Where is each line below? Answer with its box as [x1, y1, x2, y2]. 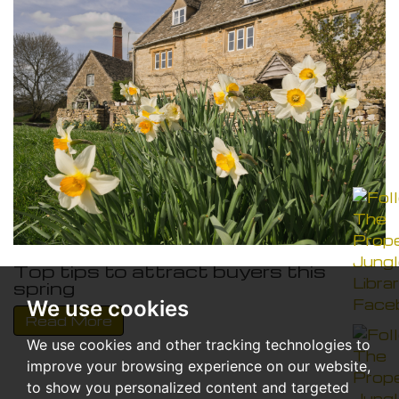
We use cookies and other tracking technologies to [27, 336, 370, 354]
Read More [25, 311, 112, 330]
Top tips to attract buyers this [13, 258, 326, 282]
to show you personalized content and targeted [27, 379, 349, 396]
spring [13, 275, 75, 299]
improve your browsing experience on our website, [27, 357, 370, 375]
